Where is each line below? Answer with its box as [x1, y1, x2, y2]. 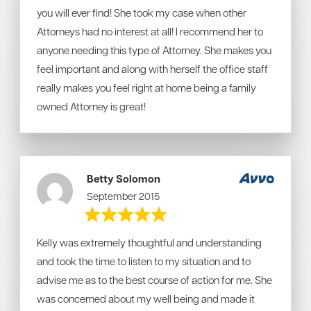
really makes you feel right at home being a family [37, 81, 256, 94]
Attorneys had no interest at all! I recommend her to [37, 24, 263, 38]
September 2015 [87, 190, 160, 202]
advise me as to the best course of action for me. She [37, 273, 272, 287]
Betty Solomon [87, 171, 161, 186]
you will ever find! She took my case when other [37, 6, 246, 19]
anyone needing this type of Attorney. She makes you [37, 43, 271, 57]
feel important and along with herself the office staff [37, 62, 268, 76]
